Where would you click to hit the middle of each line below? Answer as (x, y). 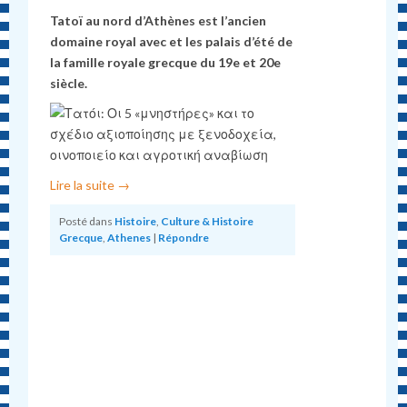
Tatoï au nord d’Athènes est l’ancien (159, 21)
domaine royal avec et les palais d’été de (172, 42)
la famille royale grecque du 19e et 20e (166, 63)
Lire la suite (84, 185)
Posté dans (86, 222)
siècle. (69, 84)
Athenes (129, 238)
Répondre (184, 238)
